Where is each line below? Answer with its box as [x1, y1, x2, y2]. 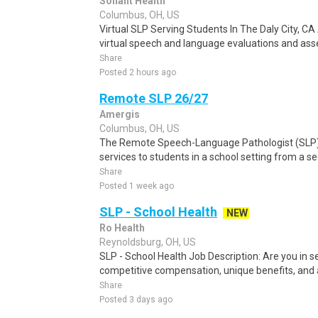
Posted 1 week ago [99, 181, 174, 191]
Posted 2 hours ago [99, 67, 176, 77]
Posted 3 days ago [99, 295, 172, 305]
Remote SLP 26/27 [99, 91, 208, 106]
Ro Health [99, 222, 145, 234]
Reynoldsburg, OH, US [99, 236, 196, 248]
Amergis [99, 109, 140, 120]
